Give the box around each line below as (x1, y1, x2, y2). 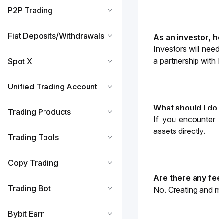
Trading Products (8, 107, 71, 117)
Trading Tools (8, 132, 59, 142)
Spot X (8, 56, 32, 66)
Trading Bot (8, 183, 51, 193)
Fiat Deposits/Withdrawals (8, 31, 104, 41)
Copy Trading (8, 158, 58, 168)
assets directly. (153, 126, 207, 136)
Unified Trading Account (8, 82, 97, 91)
